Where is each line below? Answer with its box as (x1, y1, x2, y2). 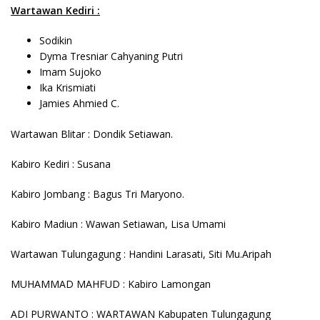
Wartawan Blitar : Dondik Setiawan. (11, 127, 173, 141)
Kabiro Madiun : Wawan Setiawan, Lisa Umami (11, 217, 226, 231)
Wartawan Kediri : (11, 4, 100, 17)
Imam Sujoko (39, 65, 101, 79)
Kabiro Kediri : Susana (11, 157, 111, 171)
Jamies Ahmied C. (39, 96, 119, 110)
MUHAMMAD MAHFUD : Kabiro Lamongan (11, 277, 211, 291)
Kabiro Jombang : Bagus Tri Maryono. (11, 187, 184, 201)
